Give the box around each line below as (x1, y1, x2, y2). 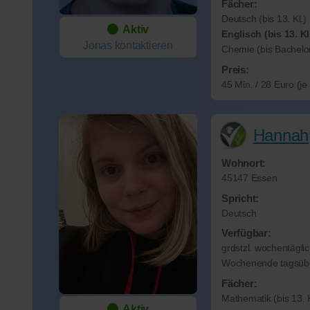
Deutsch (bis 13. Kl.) (221, 14, 307, 25)
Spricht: (221, 192, 259, 204)
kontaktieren (114, 39, 173, 52)
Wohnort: (221, 157, 266, 170)
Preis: (221, 64, 249, 76)
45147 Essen (221, 173, 277, 184)
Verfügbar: (221, 227, 271, 239)
